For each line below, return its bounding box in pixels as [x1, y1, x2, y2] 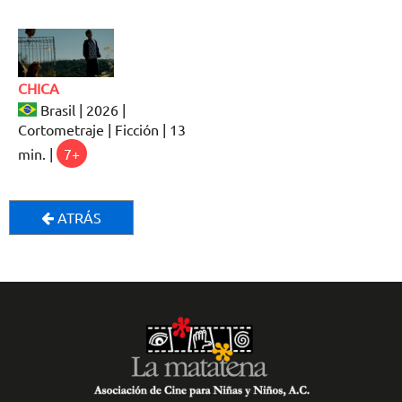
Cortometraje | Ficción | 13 [18, 120, 186, 139]
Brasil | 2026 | [37, 100, 127, 119]
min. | [18, 144, 57, 163]
